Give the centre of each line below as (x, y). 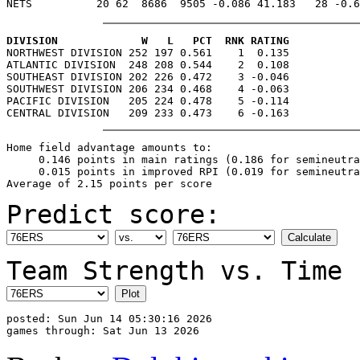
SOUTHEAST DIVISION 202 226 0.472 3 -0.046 (148, 76)
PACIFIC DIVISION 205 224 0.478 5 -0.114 (148, 100)
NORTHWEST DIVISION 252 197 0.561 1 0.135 (148, 52)
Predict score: (113, 214)
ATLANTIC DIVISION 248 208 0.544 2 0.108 (148, 64)
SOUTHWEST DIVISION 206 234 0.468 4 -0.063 (148, 88)
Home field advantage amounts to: (109, 147)
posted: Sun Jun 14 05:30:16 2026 (109, 318)
